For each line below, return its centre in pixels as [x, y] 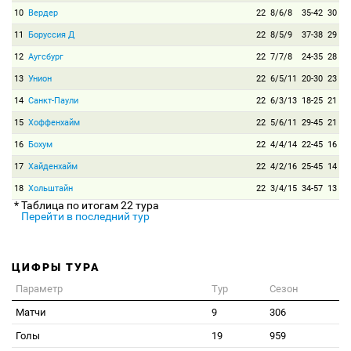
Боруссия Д [51, 35]
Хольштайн [51, 188]
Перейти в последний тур [85, 216]
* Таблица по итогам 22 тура [87, 205]
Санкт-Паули [53, 101]
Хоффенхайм [54, 123]
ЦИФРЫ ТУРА [56, 267]
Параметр [39, 289]
